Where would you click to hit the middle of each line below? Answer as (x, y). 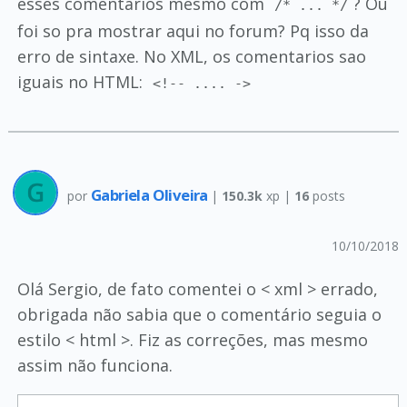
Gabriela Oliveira (151, 194)
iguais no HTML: (82, 82)
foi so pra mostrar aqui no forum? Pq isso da (193, 31)
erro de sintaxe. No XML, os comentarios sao (191, 56)
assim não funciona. (94, 365)
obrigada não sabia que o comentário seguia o (199, 314)
